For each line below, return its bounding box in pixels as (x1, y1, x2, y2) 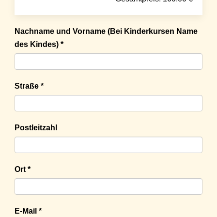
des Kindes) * (15, 40, 63, 49)
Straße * (15, 82, 44, 91)
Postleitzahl (15, 124, 57, 132)
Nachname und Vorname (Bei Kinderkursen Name (15, 27, 198, 36)
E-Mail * (15, 207, 42, 216)
